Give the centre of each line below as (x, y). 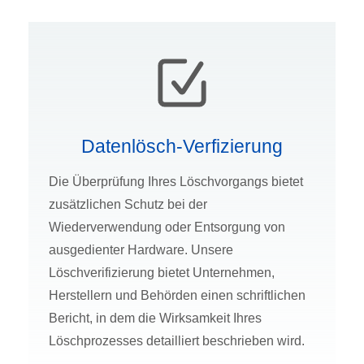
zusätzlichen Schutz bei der (128, 205)
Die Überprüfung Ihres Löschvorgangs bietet (176, 182)
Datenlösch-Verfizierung (182, 147)
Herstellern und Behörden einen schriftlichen (177, 296)
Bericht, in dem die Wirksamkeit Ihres (155, 318)
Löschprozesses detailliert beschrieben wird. (177, 341)
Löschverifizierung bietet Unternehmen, (162, 273)
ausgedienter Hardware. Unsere (141, 250)
